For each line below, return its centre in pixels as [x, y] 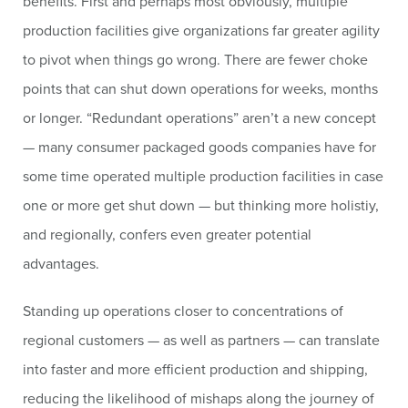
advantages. [61, 263]
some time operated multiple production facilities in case [203, 176]
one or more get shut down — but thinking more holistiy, [201, 205]
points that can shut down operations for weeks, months [200, 88]
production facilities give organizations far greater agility [201, 30]
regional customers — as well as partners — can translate [201, 340]
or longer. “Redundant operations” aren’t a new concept [199, 117]
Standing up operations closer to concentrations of [183, 311]
